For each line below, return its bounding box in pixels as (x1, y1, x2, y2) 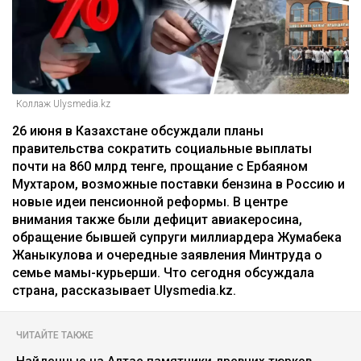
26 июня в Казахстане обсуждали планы (12, 122, 263, 139)
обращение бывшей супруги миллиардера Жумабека (12, 229, 342, 245)
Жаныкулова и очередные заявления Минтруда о (12, 247, 322, 263)
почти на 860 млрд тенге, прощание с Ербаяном (12, 158, 308, 174)
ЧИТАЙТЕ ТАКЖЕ (16, 329, 93, 341)
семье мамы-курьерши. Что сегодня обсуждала (12, 264, 314, 280)
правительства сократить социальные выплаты (12, 140, 312, 156)
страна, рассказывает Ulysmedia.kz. (12, 282, 236, 298)
